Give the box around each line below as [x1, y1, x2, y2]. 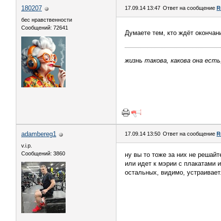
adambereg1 [21, 130, 56, 138]
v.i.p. [21, 143, 32, 148]
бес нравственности [21, 17, 72, 23]
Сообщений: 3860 [21, 150, 65, 156]
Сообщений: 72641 [21, 25, 68, 31]
